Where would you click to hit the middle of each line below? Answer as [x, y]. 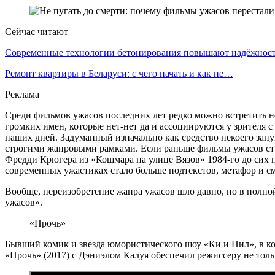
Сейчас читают [37, 31]
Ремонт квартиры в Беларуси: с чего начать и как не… [119, 73]
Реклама [22, 94]
